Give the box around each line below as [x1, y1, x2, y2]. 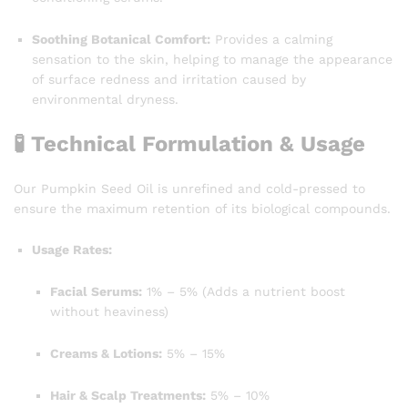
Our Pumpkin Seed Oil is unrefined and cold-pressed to [14, 180, 365, 196]
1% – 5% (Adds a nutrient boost [142, 284, 345, 300]
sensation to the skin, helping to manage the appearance [32, 51, 393, 66]
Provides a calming [210, 31, 332, 46]
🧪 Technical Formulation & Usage [14, 130, 365, 157]
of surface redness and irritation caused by [32, 71, 306, 87]
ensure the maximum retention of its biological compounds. [14, 200, 391, 216]
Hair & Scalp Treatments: [50, 387, 206, 403]
